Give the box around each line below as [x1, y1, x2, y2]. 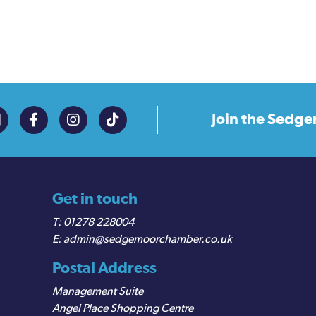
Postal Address [52, 260, 157, 276]
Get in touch [52, 190, 138, 207]
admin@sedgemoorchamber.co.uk [63, 233, 232, 245]
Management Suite [52, 286, 143, 298]
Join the [212, 111, 265, 128]
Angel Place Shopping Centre [52, 303, 193, 315]
